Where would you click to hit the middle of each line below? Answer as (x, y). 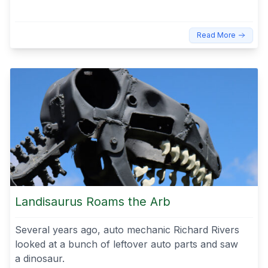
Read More (216, 35)
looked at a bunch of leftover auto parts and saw (127, 244)
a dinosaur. (41, 258)
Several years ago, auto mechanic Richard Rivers (127, 229)
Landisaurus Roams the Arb (93, 201)
